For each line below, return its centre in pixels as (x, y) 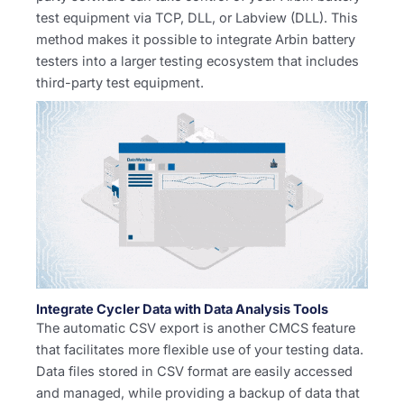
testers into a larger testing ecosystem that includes (197, 61)
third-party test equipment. (120, 83)
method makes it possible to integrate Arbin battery (196, 39)
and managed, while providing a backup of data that (198, 393)
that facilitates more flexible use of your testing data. (200, 349)
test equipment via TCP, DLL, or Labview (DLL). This (197, 18)
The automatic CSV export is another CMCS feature (196, 328)
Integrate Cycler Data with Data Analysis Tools (182, 309)
